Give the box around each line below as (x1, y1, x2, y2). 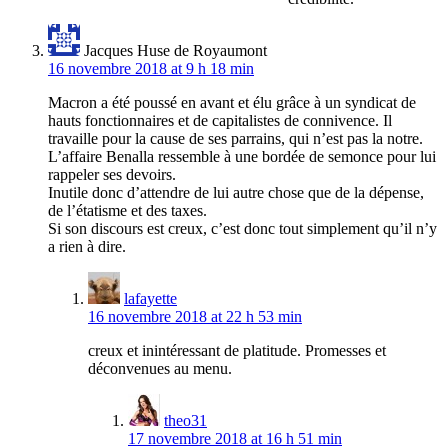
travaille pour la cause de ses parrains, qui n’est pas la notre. (48, 130, 423, 148)
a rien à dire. (48, 238, 126, 256)
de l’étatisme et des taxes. (48, 202, 207, 220)
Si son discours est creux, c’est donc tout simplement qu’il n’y (48, 220, 437, 238)
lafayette (124, 290, 177, 308)
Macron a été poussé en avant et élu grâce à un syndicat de (48, 94, 416, 112)
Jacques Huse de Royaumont (84, 42, 267, 60)
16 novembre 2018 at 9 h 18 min (48, 60, 254, 78)
